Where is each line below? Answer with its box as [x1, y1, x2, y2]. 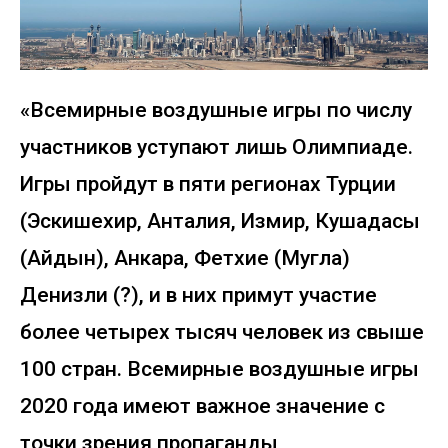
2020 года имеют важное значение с [20, 393, 385, 419]
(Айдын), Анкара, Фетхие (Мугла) [20, 245, 350, 271]
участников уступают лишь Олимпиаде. [20, 134, 413, 160]
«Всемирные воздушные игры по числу [20, 97, 412, 123]
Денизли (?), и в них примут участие [20, 282, 377, 308]
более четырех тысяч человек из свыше [20, 319, 424, 345]
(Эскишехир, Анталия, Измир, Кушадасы [20, 208, 420, 234]
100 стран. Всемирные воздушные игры [20, 356, 419, 382]
